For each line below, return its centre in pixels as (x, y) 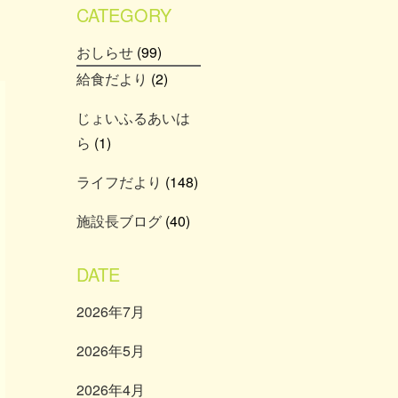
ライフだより (119, 182)
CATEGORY (124, 15)
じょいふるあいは (133, 118)
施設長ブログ (119, 221)
